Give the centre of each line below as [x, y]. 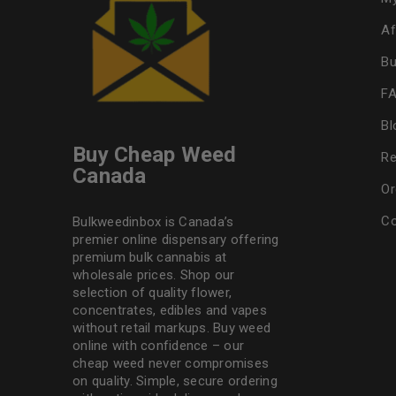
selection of [111, 293]
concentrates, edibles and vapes [170, 310]
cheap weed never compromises [171, 363]
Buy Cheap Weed [155, 155]
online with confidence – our [159, 346]
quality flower [189, 293]
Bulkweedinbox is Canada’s [153, 222]
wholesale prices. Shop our [154, 275]
